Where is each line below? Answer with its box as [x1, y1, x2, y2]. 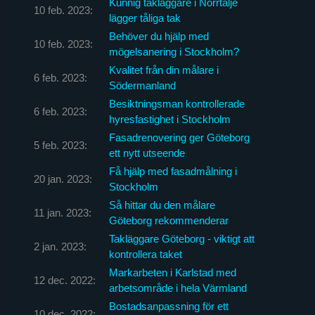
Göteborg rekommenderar [108, 214, 229, 226]
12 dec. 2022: [33, 274, 96, 286]
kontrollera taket [108, 247, 182, 260]
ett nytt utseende [108, 146, 185, 159]
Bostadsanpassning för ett [108, 300, 229, 312]
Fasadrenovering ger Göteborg [108, 131, 250, 143]
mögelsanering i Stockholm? [108, 45, 239, 58]
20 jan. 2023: [33, 172, 92, 185]
